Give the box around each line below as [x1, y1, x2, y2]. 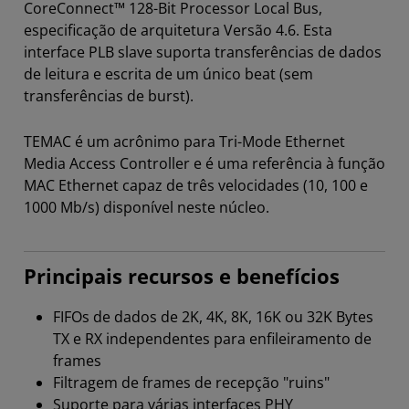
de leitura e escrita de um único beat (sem [24, 64, 313, 85]
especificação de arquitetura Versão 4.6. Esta [24, 20, 332, 41]
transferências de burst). [24, 86, 194, 107]
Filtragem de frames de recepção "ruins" [53, 372, 330, 393]
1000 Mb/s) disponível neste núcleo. [24, 197, 269, 218]
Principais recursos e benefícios [24, 262, 340, 291]
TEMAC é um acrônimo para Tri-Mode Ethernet [24, 131, 345, 152]
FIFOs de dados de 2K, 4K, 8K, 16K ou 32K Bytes [53, 307, 373, 328]
